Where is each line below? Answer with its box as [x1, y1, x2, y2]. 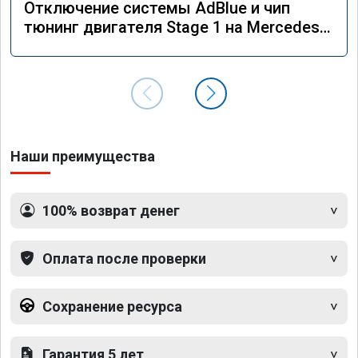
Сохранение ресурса [42, 297, 182, 315]
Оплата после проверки [42, 249, 206, 267]
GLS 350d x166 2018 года [24, 36, 210, 56]
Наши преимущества [10, 147, 155, 165]
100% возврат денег [42, 201, 180, 219]
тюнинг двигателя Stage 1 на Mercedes [24, 17, 320, 37]
